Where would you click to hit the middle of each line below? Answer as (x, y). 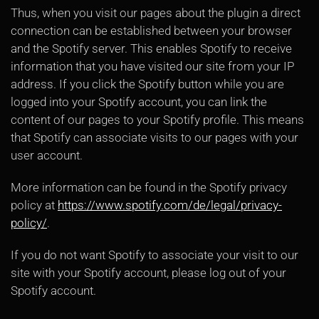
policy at (34, 205)
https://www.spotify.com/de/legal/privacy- (170, 205)
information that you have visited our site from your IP (152, 66)
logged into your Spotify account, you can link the (139, 102)
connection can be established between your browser (151, 31)
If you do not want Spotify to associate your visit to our (155, 255)
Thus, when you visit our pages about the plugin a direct (156, 13)
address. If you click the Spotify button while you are (147, 84)
